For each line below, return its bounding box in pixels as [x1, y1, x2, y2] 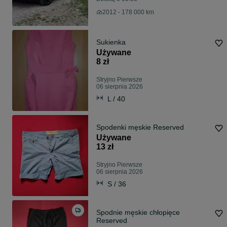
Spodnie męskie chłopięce [96, 208, 180, 217]
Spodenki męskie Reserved [96, 123, 184, 132]
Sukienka [96, 38, 126, 47]
